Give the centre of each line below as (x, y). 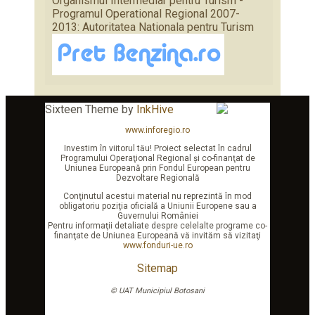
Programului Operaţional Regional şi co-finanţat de (157, 158)
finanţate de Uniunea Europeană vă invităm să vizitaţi (157, 235)
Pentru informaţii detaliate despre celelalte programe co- (157, 225)
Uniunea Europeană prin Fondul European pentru (157, 168)
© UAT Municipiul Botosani (157, 290)
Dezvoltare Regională (157, 178)
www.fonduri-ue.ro (157, 245)
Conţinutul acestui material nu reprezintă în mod (157, 196)
